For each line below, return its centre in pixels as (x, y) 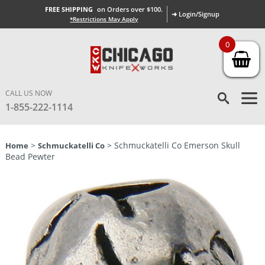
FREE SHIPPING (69, 9)
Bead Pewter (30, 156)
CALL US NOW (28, 93)
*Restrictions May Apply (104, 19)
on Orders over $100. (130, 9)
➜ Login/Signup (196, 14)
